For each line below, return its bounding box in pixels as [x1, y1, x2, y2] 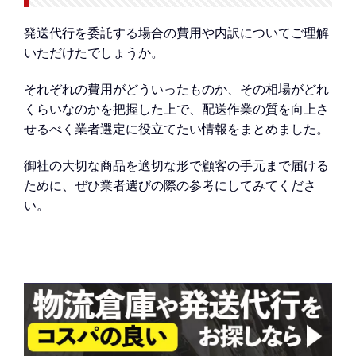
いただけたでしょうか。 [24, 44, 164, 61]
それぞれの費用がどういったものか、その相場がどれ [24, 80, 329, 97]
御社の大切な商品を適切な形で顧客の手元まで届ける [24, 157, 329, 173]
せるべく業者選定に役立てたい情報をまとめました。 [24, 120, 329, 137]
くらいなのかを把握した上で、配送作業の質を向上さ [24, 100, 329, 117]
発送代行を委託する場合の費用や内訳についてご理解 [24, 25, 329, 41]
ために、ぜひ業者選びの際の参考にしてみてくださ [24, 176, 316, 193]
